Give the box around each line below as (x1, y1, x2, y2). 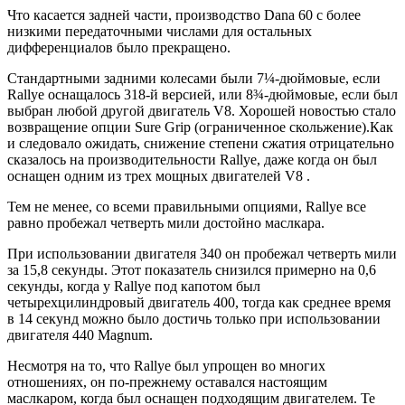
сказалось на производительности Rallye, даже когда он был (7, 151, 377, 167)
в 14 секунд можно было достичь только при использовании (7, 310, 381, 326)
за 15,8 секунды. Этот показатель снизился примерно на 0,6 (7, 261, 376, 278)
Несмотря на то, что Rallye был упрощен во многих (7, 357, 325, 373)
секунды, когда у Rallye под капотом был (7, 278, 260, 294)
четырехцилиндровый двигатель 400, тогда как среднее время (7, 294, 391, 310)
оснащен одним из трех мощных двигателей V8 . (7, 167, 310, 184)
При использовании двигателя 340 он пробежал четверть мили (7, 245, 397, 261)
